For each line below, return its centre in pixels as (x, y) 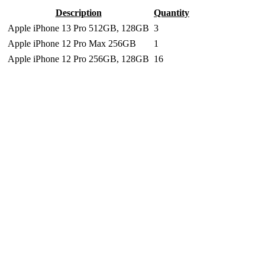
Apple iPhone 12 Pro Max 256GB (72, 43)
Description (78, 13)
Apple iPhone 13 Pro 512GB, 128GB (78, 28)
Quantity (172, 13)
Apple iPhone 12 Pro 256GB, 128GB (78, 59)
